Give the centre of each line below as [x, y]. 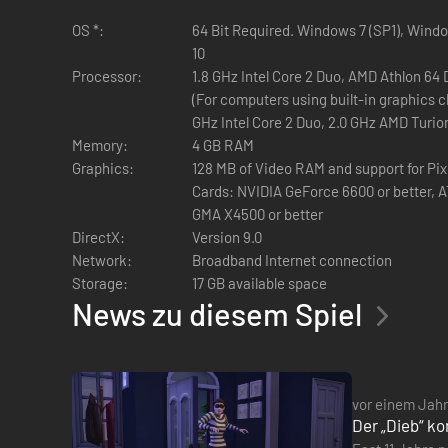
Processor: [107, 75]
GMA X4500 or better [257, 213]
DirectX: [98, 236]
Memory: [100, 144]
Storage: [100, 282]
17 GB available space [259, 282]
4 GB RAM [223, 144]
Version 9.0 [227, 236]
